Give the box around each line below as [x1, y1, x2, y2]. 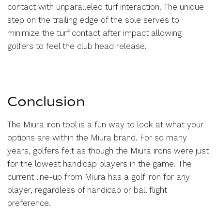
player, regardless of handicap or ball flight [7, 185, 167, 195]
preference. [7, 198, 51, 208]
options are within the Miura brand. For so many [7, 132, 187, 142]
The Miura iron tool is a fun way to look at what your [7, 119, 203, 129]
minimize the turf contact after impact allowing [7, 28, 182, 38]
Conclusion [7, 93, 85, 110]
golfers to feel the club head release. [7, 41, 147, 51]
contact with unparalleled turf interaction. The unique [7, 1, 204, 12]
